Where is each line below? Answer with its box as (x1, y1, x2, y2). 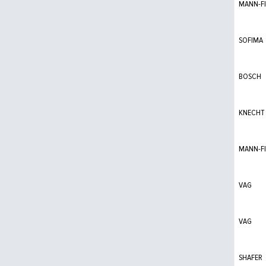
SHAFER (239, 252, 262, 263)
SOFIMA (239, 35, 263, 46)
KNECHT (239, 107, 265, 118)
